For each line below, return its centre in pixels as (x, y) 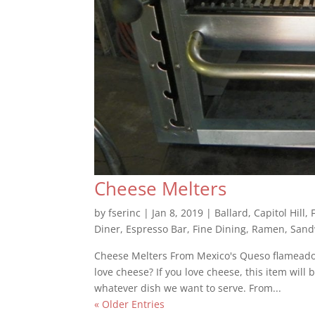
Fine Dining (220, 229)
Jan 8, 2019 (178, 212)
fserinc (125, 212)
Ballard (232, 212)
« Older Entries (130, 304)
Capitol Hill (280, 212)
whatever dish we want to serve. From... (188, 288)
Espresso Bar (157, 229)
